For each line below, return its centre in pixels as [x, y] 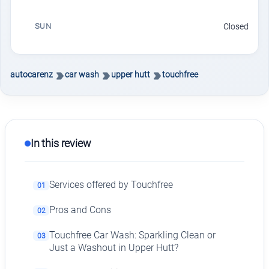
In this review [61, 144]
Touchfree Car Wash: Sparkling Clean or [133, 235]
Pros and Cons [80, 210]
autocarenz [32, 75]
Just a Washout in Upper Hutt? [114, 248]
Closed [236, 27]
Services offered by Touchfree [111, 185]
